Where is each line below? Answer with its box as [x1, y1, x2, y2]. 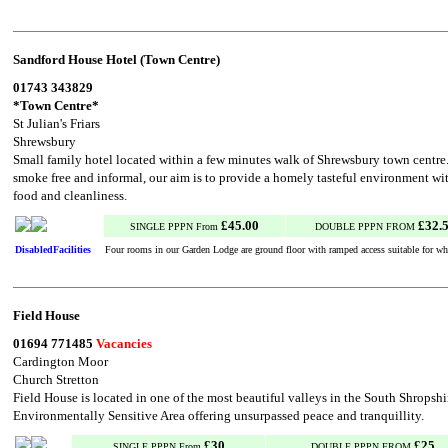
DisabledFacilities [15, 244, 91, 255]
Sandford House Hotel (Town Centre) [13, 52, 220, 67]
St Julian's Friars [13, 116, 100, 131]
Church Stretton [13, 372, 99, 387]
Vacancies [96, 336, 152, 351]
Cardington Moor [13, 354, 108, 369]
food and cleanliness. [13, 188, 127, 203]
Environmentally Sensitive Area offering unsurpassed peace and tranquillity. [13, 408, 424, 423]
